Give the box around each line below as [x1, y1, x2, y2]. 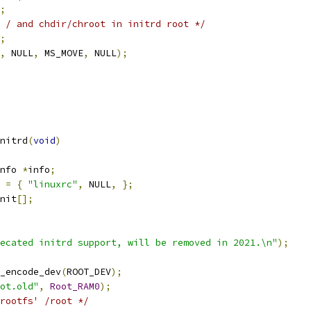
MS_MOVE [39, 47, 83, 59]
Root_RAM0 [50, 280, 100, 292]
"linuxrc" [28, 178, 78, 190]
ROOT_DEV [67, 266, 111, 278]
